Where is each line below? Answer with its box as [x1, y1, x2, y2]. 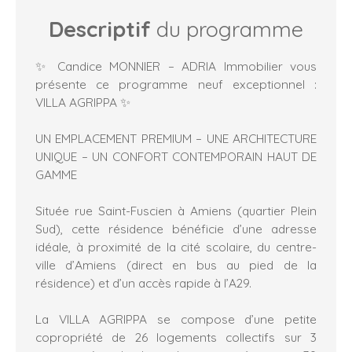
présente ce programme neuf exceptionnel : [35, 75, 317, 92]
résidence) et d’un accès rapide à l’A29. [35, 274, 251, 291]
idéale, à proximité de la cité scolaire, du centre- [35, 238, 317, 255]
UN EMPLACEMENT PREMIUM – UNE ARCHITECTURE [35, 130, 317, 146]
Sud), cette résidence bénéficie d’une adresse [35, 220, 317, 236]
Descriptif [49, 15, 151, 42]
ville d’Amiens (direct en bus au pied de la [35, 256, 317, 273]
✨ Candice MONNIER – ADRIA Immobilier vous [35, 57, 317, 74]
